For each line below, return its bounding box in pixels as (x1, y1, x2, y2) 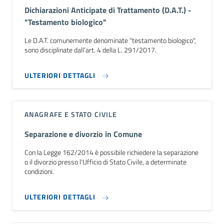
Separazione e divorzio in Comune (24, 128, 142, 140)
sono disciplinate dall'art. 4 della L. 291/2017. (24, 44, 156, 55)
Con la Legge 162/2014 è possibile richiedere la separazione (24, 147, 198, 158)
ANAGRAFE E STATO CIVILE (24, 109, 117, 119)
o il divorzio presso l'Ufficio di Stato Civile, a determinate (24, 156, 186, 167)
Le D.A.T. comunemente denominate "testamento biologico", (24, 34, 196, 46)
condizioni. (24, 166, 54, 177)
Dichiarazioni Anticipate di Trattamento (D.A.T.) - (24, 3, 191, 16)
